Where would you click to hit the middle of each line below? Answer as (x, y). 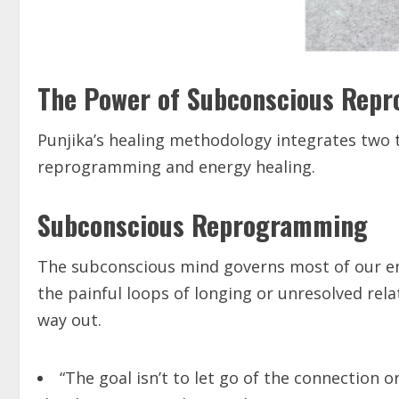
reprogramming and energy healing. (176, 167)
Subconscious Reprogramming (203, 225)
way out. (69, 320)
